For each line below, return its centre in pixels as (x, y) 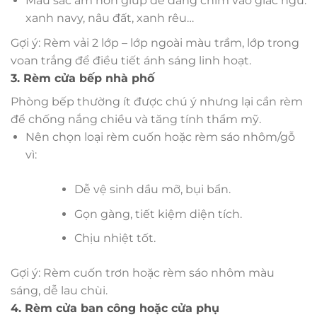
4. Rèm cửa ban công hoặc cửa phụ (115, 309)
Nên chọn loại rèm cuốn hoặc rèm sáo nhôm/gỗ (160, 137)
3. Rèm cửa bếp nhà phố (82, 79)
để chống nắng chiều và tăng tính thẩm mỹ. (136, 120)
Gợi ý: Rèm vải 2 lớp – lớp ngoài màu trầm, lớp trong (155, 43)
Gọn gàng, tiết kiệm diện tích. (158, 214)
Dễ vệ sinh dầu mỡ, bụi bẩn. (152, 190)
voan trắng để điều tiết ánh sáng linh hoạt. (131, 61)
